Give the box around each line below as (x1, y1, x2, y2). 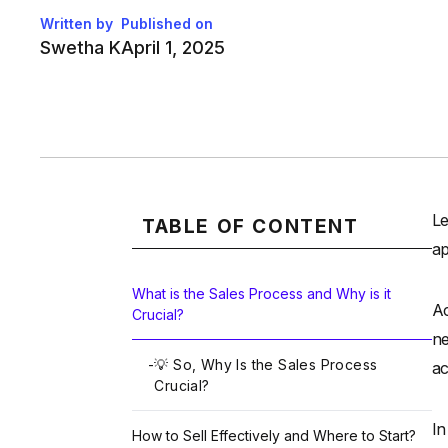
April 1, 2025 (121, 37, 225, 59)
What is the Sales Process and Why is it (132, 285, 391, 303)
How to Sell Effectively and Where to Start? (132, 427, 416, 445)
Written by (40, 15, 113, 33)
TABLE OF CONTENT (142, 215, 359, 239)
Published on (121, 15, 213, 33)
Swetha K (40, 37, 121, 59)
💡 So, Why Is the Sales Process (154, 356, 378, 374)
